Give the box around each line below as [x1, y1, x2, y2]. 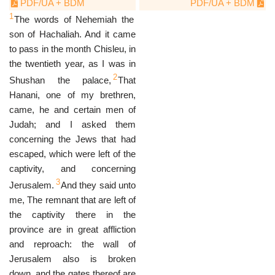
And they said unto [61, 180, 136, 190]
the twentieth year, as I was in [9, 58, 136, 69]
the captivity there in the [9, 209, 136, 220]
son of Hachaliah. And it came [9, 29, 136, 39]
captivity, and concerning [9, 163, 136, 174]
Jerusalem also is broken [9, 254, 136, 264]
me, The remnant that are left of [9, 195, 136, 205]
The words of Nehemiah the [14, 14, 134, 25]
